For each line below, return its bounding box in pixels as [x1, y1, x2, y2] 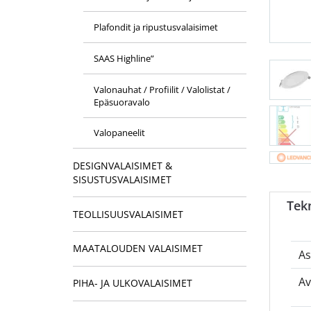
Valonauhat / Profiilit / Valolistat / [93, 83, 230, 96]
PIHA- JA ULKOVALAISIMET [72, 276, 192, 290]
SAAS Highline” [93, 51, 154, 65]
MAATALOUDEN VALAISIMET [72, 242, 203, 255]
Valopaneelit [93, 126, 145, 140]
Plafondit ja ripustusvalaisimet [93, 20, 218, 33]
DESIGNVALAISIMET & [72, 158, 172, 172]
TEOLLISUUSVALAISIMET [72, 207, 183, 221]
